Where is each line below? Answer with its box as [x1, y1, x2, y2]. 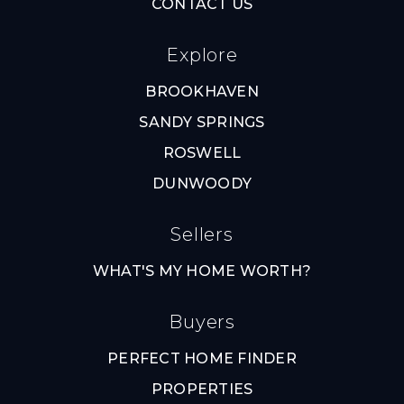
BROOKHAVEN [145, 82, 259, 100]
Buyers [169, 310, 235, 333]
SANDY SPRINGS [139, 113, 265, 131]
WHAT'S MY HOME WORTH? [92, 262, 312, 280]
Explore [166, 43, 238, 66]
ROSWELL [162, 143, 242, 161]
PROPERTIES [151, 380, 253, 398]
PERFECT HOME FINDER [107, 349, 297, 367]
